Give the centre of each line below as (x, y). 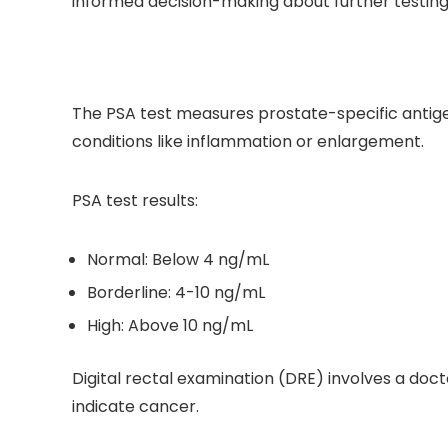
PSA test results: (135, 201)
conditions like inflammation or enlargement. (248, 142)
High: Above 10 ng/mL (170, 326)
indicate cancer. (135, 407)
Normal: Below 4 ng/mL (178, 260)
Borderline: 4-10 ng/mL (176, 293)
